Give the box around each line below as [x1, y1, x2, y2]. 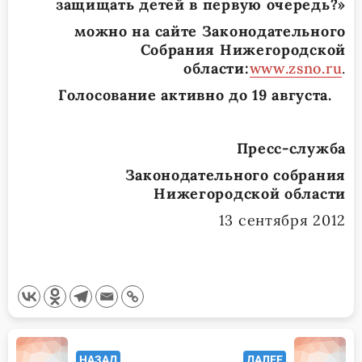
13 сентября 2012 [218, 210, 346, 229]
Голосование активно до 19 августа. [58, 85, 346, 104]
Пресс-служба [236, 138, 346, 158]
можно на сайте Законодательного [74, 21, 346, 40]
